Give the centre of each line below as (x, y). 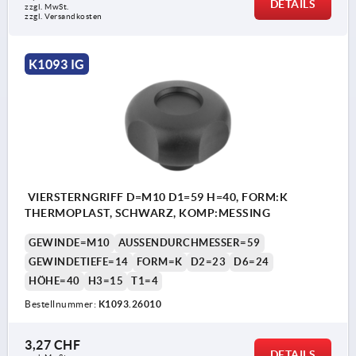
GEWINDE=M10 (70, 242)
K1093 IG (56, 64)
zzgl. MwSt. (47, 6)
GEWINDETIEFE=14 (79, 261)
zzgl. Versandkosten (64, 16)
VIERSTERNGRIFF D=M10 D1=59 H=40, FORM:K (156, 197)
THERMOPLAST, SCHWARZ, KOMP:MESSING (147, 213)
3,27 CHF (52, 344)
